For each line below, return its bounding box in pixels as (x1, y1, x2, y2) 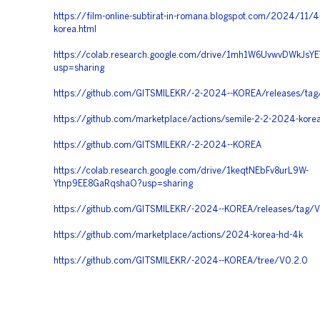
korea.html (54, 26, 96, 34)
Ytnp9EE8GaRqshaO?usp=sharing (54, 180, 193, 188)
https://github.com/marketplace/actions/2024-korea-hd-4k (54, 231, 303, 239)
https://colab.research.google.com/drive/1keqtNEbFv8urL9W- (54, 167, 309, 175)
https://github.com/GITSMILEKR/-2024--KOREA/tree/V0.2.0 (54, 257, 308, 265)
